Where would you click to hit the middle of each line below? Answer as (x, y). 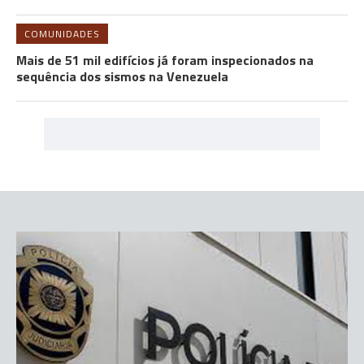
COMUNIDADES (62, 34)
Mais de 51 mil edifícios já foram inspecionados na (165, 60)
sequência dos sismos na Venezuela (122, 76)
